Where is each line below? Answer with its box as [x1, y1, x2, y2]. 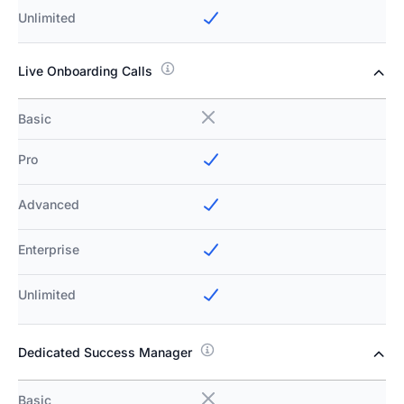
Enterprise [18, 242, 79, 258]
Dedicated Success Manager [18, 344, 192, 361]
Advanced [18, 197, 79, 213]
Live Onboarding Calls [18, 63, 152, 79]
